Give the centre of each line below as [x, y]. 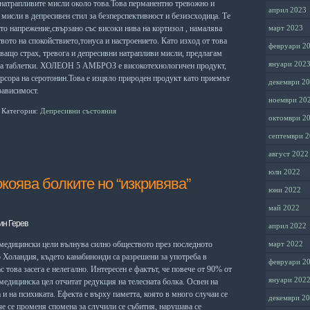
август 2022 [289, 154]
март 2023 [286, 28]
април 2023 [288, 10]
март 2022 [286, 244]
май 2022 [284, 208]
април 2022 [288, 226]
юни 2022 [285, 190]
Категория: [21, 111]
